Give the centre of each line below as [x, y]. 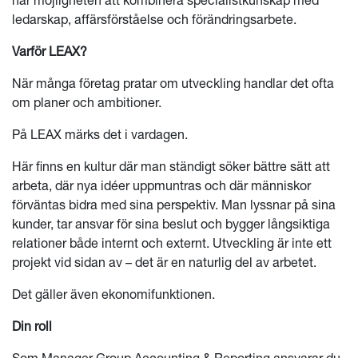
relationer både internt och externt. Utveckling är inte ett [172, 243]
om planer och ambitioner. [87, 102]
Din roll [32, 326]
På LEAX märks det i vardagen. [100, 134]
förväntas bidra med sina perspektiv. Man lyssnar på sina [174, 205]
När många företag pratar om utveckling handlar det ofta [173, 83]
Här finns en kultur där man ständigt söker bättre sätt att [171, 166]
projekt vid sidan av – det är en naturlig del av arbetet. [164, 262]
